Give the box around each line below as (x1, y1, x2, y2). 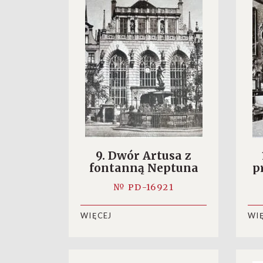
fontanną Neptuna (89, 161, 198, 175)
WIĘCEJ (80, 211, 112, 221)
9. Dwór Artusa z (96, 149, 191, 163)
